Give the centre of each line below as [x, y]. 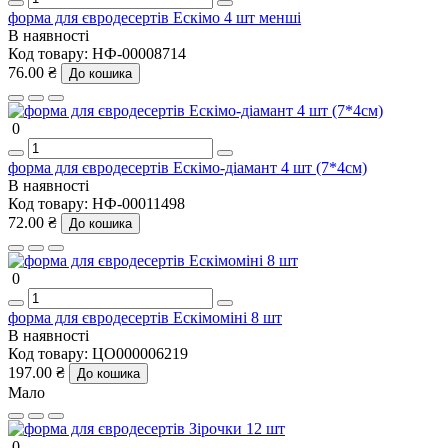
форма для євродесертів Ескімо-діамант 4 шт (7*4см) [187, 167]
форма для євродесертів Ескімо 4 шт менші [154, 17]
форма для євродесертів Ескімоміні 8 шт [145, 317]
